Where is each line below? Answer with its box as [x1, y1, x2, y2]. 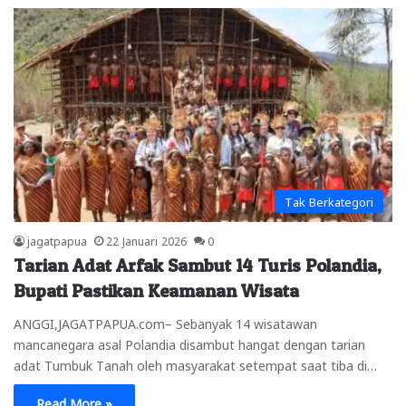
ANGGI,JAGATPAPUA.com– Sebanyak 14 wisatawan [14, 315, 317, 331]
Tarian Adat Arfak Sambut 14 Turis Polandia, [14, 255, 382, 277]
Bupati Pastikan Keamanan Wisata [14, 280, 299, 303]
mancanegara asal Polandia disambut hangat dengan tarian [14, 336, 365, 352]
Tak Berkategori [285, 194, 373, 208]
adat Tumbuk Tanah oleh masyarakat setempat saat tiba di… [14, 357, 377, 372]
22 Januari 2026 [106, 234, 187, 247]
